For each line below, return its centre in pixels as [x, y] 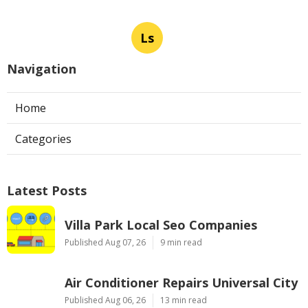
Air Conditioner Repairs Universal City [181, 283]
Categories [43, 139]
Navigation [42, 69]
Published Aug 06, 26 [105, 300]
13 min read [184, 300]
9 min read [181, 242]
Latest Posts [47, 190]
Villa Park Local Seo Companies [161, 225]
